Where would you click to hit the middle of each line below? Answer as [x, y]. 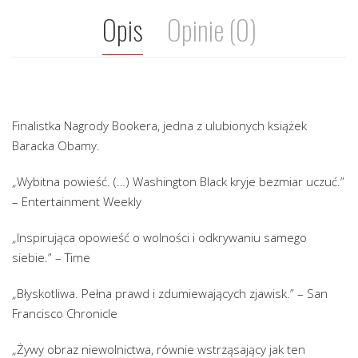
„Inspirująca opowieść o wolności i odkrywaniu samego [159, 238]
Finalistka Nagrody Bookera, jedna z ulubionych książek [159, 126]
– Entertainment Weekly [77, 202]
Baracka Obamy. [56, 146]
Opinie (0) [211, 30]
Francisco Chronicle [65, 314]
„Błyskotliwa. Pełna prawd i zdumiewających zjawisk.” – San [170, 294]
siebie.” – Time [51, 258]
